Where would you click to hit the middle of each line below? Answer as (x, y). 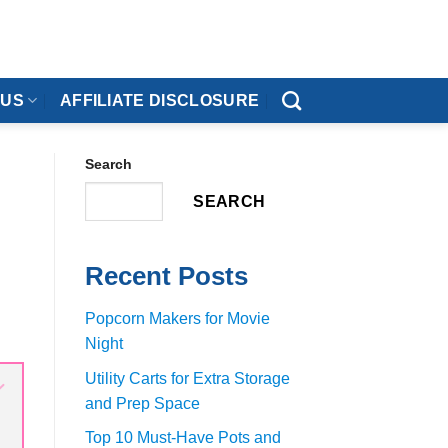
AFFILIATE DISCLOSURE (159, 100)
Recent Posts (166, 276)
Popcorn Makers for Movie (177, 319)
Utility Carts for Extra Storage (187, 378)
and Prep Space (142, 403)
